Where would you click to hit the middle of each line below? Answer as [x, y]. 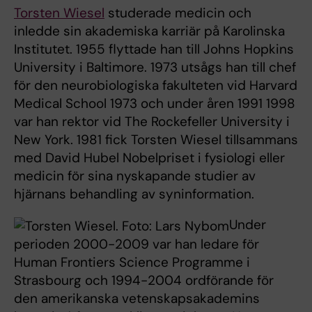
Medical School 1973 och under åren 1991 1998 [155, 104]
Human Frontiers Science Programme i [132, 262]
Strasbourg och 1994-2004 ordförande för [144, 280]
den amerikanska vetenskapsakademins [137, 298]
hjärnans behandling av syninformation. [134, 194]
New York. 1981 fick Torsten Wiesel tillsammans [156, 140]
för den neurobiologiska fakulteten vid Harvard [156, 86]
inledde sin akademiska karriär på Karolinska [149, 31]
